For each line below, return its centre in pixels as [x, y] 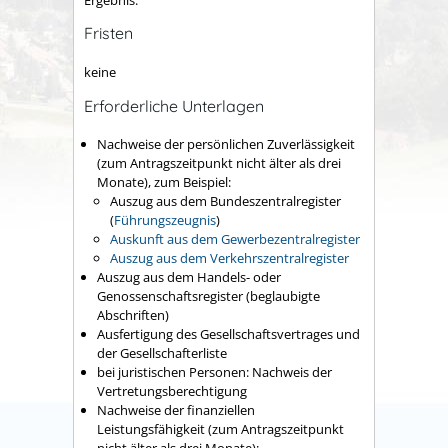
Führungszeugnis [165, 220]
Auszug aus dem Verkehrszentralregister [229, 258]
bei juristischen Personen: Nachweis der [214, 372]
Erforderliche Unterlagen [174, 105]
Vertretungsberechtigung [172, 391]
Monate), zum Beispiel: [164, 182]
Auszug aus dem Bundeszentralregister [225, 201]
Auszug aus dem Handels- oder [189, 277]
